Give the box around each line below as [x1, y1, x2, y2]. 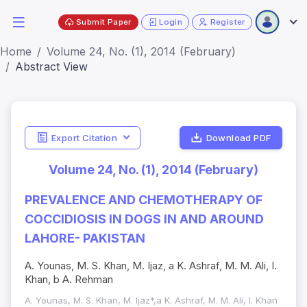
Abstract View [15, 60, 88, 73]
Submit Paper [76, 16, 132, 27]
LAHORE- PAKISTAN [25, 231, 145, 246]
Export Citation [51, 132, 117, 143]
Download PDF [206, 132, 271, 143]
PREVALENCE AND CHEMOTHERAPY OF [25, 193, 262, 208]
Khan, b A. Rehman [25, 273, 113, 286]
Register [210, 16, 245, 27]
